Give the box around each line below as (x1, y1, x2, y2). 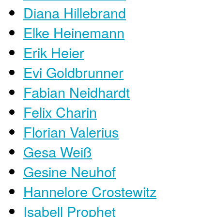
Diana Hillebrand (23, 2, 126, 22)
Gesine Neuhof (23, 161, 116, 181)
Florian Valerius (23, 121, 119, 141)
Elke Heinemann (23, 22, 124, 42)
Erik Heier (23, 42, 84, 62)
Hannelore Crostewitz (23, 181, 156, 201)
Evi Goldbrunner (23, 62, 124, 82)
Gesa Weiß (23, 141, 92, 161)
